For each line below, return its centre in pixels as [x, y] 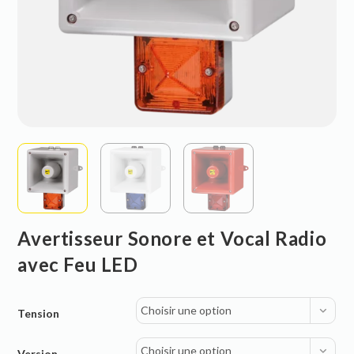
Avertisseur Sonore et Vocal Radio [172, 238]
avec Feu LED [78, 264]
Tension [39, 313]
